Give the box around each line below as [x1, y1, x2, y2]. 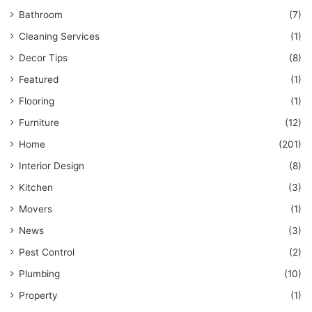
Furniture [19, 117, 59, 129]
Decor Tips [19, 52, 68, 64]
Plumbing [19, 268, 60, 280]
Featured [19, 74, 58, 86]
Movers [19, 203, 52, 215]
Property [19, 290, 58, 302]
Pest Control [19, 247, 75, 258]
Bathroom [19, 9, 63, 21]
